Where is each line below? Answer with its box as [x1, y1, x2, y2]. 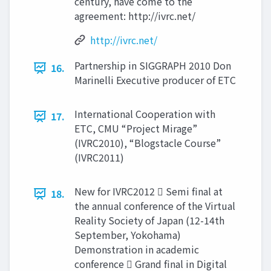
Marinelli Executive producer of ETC [74, 73, 236, 87]
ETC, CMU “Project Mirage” [74, 121, 197, 135]
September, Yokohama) [74, 227, 181, 242]
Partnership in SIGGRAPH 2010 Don [74, 58, 231, 73]
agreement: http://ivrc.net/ [74, 8, 195, 23]
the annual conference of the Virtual [74, 198, 235, 213]
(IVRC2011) [74, 150, 124, 165]
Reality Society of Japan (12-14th [74, 213, 224, 227]
